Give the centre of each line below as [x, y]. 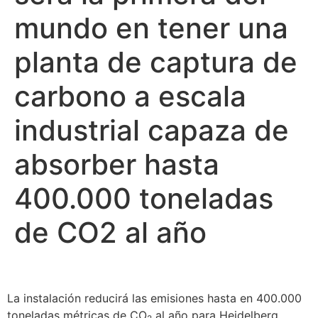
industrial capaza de [152, 130]
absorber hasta [117, 164]
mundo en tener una [151, 28]
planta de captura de [156, 62]
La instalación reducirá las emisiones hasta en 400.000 [154, 298]
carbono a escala [130, 96]
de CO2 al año [110, 232]
